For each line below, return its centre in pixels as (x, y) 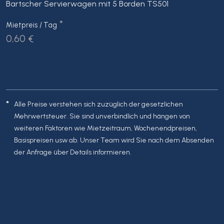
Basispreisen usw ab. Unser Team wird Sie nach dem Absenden (114, 140)
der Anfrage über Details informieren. (73, 152)
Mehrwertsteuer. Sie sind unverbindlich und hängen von (102, 116)
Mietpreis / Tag (31, 25)
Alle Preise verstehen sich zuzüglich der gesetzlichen (98, 104)
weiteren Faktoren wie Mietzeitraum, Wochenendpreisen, (105, 128)
